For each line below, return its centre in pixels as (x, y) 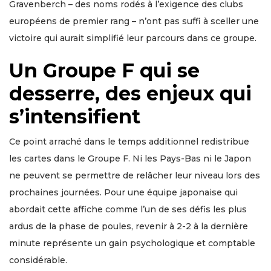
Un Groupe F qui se (104, 70)
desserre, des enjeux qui (130, 93)
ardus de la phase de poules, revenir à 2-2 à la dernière (129, 226)
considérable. (38, 260)
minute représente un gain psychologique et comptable (132, 243)
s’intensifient (75, 116)
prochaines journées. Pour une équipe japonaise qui (123, 192)
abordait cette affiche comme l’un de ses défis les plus (128, 209)
